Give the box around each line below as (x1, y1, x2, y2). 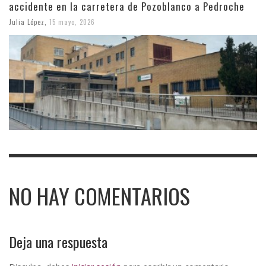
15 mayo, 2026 (49, 17, 95, 27)
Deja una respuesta (9, 231, 107, 253)
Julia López (9, 17, 45, 27)
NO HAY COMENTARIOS (9, 180, 190, 213)
